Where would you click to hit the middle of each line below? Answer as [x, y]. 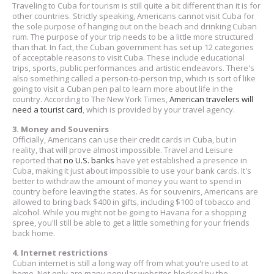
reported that [38, 160]
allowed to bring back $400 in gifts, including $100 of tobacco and [131, 202]
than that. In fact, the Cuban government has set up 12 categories [133, 47]
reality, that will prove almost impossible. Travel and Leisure [123, 150]
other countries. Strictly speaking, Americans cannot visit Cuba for [133, 16]
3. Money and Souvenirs [61, 129]
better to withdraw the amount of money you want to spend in [127, 181]
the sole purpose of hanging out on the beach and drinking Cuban [135, 26]
